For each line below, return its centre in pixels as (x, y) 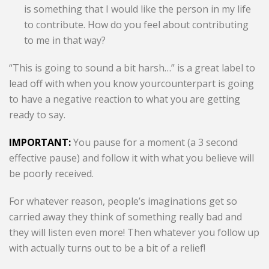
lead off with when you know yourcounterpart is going (132, 84)
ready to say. (38, 115)
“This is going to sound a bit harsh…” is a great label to (132, 68)
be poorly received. (52, 174)
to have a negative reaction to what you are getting (125, 99)
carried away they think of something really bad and (126, 217)
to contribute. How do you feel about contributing (137, 25)
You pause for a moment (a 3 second (155, 143)
